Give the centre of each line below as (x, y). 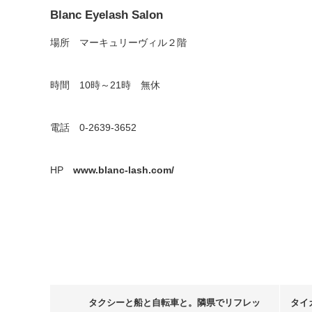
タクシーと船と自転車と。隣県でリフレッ (174, 303)
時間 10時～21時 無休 (105, 85)
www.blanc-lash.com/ (124, 170)
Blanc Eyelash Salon (107, 15)
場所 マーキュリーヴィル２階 (118, 42)
